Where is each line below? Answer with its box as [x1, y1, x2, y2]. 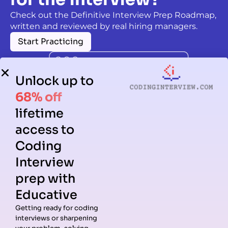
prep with [15, 171, 75, 186]
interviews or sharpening [15, 214, 97, 222]
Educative [15, 187, 77, 203]
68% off [15, 90, 62, 105]
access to [15, 122, 74, 137]
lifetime [15, 106, 64, 121]
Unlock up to [15, 73, 94, 89]
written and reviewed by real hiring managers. [10, 21, 197, 32]
